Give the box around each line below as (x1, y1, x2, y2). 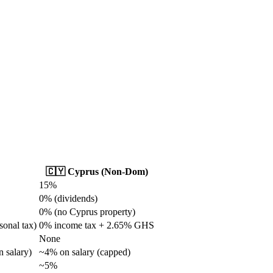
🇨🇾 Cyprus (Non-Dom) (45, 166, 148, 177)
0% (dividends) (39, 193, 97, 204)
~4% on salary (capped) (39, 246, 130, 257)
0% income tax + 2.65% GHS (39, 219, 154, 230)
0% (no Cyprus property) (39, 206, 135, 217)
